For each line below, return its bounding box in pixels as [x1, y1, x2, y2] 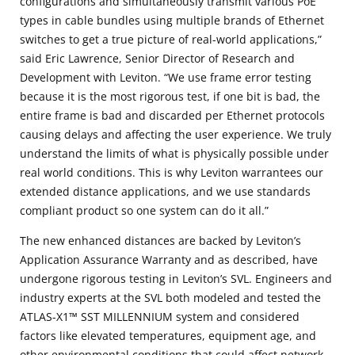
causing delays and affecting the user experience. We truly [20, 126, 331, 142]
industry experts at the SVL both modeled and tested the [20, 289, 321, 305]
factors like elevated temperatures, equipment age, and [20, 327, 316, 343]
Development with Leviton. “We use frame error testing [20, 69, 311, 85]
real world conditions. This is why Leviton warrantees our [20, 164, 323, 180]
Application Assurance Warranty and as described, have [20, 251, 318, 267]
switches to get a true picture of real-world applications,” [20, 31, 322, 47]
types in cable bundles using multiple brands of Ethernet [20, 12, 324, 28]
